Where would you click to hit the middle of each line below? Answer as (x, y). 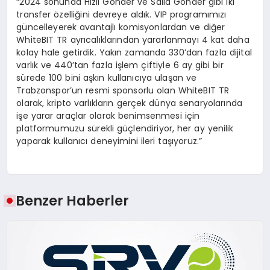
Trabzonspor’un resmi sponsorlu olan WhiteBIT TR (123, 91)
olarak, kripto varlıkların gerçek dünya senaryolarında (130, 103)
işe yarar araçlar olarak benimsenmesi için (108, 116)
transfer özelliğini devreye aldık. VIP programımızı (121, 15)
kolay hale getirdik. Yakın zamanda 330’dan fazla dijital (134, 53)
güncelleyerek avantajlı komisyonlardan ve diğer (121, 27)
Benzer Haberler (73, 200)
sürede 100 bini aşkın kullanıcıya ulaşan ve (107, 78)
